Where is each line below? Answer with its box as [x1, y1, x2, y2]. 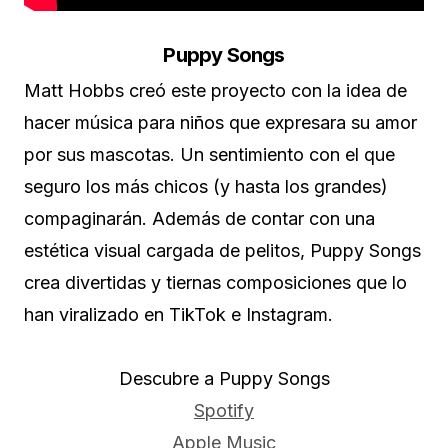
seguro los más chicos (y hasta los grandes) [24, 176, 388, 198]
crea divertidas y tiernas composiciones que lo [24, 272, 407, 294]
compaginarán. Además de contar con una [24, 208, 375, 230]
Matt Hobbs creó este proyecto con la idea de [24, 80, 407, 102]
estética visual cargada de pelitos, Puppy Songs [24, 240, 421, 262]
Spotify [194, 400, 254, 422]
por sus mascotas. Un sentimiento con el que [24, 144, 395, 166]
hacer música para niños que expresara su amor [24, 112, 417, 134]
